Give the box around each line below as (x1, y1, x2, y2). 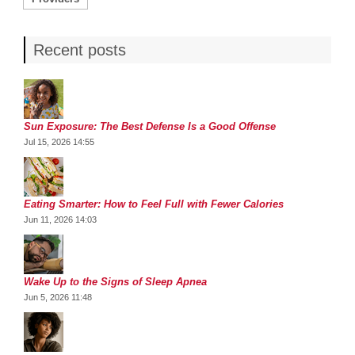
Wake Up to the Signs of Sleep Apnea (24, 276, 207, 288)
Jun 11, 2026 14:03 (24, 215, 97, 224)
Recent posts (33, 41, 126, 59)
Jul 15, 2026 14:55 (24, 137, 94, 147)
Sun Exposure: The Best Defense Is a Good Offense (24, 120, 276, 132)
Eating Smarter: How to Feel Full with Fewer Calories (24, 198, 284, 210)
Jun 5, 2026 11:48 (24, 292, 92, 302)
